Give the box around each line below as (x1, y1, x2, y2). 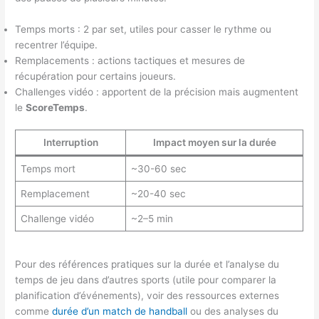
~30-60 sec (130, 163, 187, 175)
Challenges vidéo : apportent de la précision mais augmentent (15, 85, 299, 98)
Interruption (43, 137, 98, 149)
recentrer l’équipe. (15, 38, 98, 51)
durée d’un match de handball (52, 305, 188, 317)
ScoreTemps (26, 101, 85, 113)
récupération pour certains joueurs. (15, 70, 177, 82)
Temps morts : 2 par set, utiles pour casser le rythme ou (15, 23, 272, 35)
